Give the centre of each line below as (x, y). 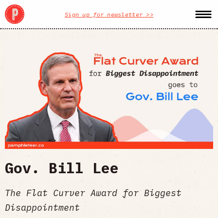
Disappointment (42, 207)
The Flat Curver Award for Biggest (93, 192)
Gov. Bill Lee (62, 167)
